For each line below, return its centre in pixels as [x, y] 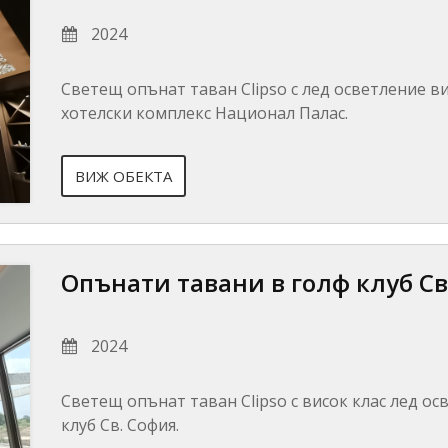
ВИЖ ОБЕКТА [123, 176]
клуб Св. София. [120, 425]
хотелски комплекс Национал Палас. [204, 113]
